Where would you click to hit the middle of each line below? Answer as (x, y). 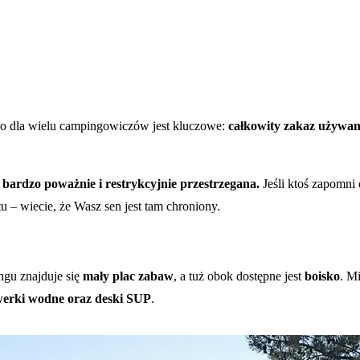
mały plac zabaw (128, 276)
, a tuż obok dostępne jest (239, 276)
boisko (322, 276)
